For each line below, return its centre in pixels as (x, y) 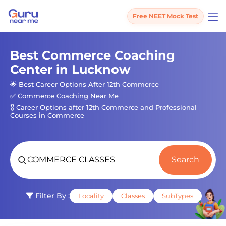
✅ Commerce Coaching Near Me (64, 96)
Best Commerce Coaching (93, 55)
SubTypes (178, 196)
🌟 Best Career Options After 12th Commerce (84, 84)
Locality (91, 196)
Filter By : (51, 196)
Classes (133, 196)
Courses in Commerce (47, 115)
